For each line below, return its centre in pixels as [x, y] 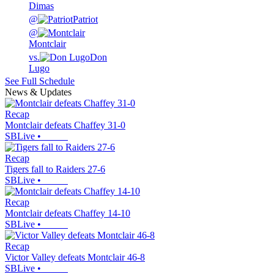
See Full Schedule [40, 81]
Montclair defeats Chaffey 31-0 [65, 125]
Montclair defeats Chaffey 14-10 [68, 213]
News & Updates [38, 92]
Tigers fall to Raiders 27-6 [55, 169]
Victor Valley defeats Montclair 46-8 [75, 257]
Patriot [85, 20]
